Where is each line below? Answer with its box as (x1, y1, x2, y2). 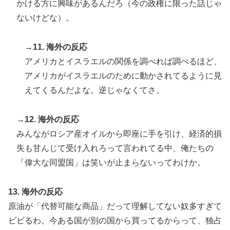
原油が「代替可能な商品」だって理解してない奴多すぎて (8, 201, 222, 210)
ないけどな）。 (16, 13, 74, 23)
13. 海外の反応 (8, 187, 63, 196)
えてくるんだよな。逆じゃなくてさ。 (25, 85, 164, 94)
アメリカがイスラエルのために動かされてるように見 (25, 71, 222, 80)
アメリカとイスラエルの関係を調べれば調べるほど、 (25, 56, 222, 66)
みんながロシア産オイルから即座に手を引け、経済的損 (16, 129, 222, 138)
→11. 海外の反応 (25, 42, 87, 51)
